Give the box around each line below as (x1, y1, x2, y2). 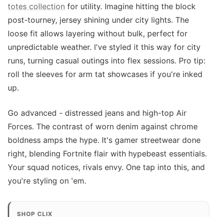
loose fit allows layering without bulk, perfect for (8, 29, 187, 38)
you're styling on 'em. (8, 176, 86, 186)
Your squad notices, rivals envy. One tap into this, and (8, 162, 205, 172)
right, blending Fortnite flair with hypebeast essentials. (8, 149, 207, 158)
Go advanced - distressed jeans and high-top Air (8, 108, 186, 118)
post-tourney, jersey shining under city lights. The (8, 15, 189, 25)
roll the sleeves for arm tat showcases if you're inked (8, 69, 202, 79)
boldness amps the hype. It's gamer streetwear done (8, 135, 201, 145)
